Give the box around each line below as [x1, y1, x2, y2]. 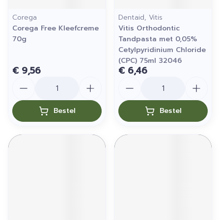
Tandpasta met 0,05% [118, 34, 197, 44]
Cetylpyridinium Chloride [118, 45, 206, 55]
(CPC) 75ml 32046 [118, 55, 182, 66]
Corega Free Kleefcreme [12, 23, 99, 33]
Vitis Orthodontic [118, 23, 180, 33]
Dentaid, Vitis [118, 12, 163, 23]
